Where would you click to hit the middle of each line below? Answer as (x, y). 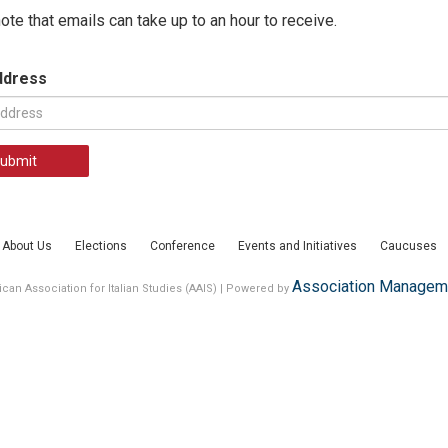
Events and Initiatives (297, 246)
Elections (101, 246)
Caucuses (408, 246)
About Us (27, 246)
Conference (182, 246)
